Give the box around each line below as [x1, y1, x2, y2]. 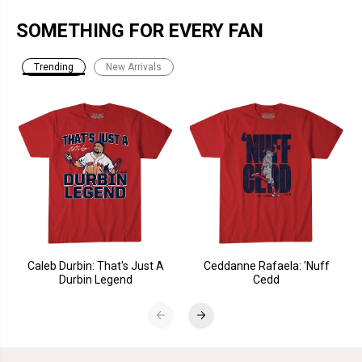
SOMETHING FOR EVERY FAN [16, 19, 263, 43]
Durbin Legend [58, 272, 133, 286]
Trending [34, 61, 74, 74]
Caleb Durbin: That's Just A [27, 259, 164, 272]
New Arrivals [106, 61, 162, 74]
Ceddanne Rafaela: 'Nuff [203, 259, 330, 272]
